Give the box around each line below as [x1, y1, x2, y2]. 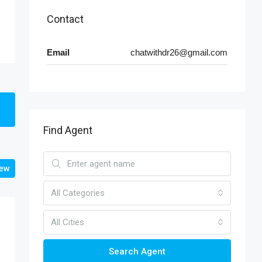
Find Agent [43, 123, 92, 136]
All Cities [51, 216, 84, 227]
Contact [47, 12, 84, 25]
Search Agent [109, 246, 166, 257]
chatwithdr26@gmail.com [130, 47, 227, 57]
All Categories [51, 187, 105, 198]
